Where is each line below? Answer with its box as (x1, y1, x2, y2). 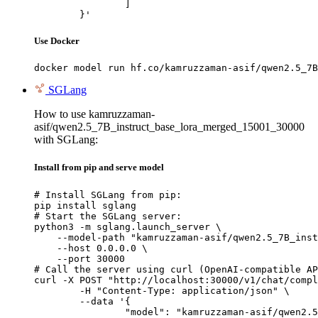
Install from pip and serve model (34, 162, 164, 173)
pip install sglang (34, 199, 136, 211)
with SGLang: (34, 133, 98, 146)
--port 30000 (34, 253, 125, 264)
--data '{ (34, 295, 79, 307)
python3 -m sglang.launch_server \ (34, 221, 221, 232)
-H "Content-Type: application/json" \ (34, 285, 79, 296)
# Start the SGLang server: (34, 210, 182, 221)
